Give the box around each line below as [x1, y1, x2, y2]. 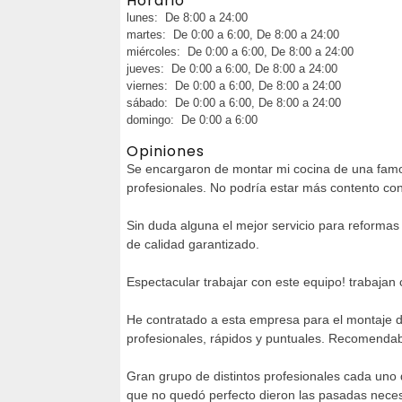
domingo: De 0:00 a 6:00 [127, 112, 258, 127]
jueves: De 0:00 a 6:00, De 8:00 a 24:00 [127, 61, 337, 75]
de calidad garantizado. [127, 236, 259, 251]
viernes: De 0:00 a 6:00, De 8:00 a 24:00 [127, 78, 341, 92]
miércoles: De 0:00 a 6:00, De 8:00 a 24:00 [127, 44, 354, 58]
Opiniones [127, 140, 205, 162]
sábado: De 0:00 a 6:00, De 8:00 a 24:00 [127, 95, 341, 109]
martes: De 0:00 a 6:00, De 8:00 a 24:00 [127, 27, 339, 41]
